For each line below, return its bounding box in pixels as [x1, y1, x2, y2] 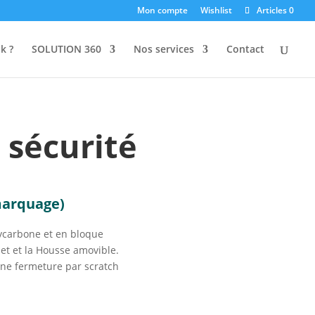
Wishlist [200, 4, 232, 16]
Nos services [134, 42, 194, 56]
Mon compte [137, 4, 188, 16]
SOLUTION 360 [32, 42, 101, 56]
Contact [226, 42, 264, 56]
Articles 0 [257, 4, 294, 16]
